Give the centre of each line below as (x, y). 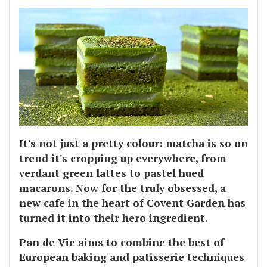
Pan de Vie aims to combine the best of (122, 243)
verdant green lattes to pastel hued (111, 173)
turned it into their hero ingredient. (114, 218)
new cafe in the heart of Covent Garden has (132, 203)
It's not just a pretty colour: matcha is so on (133, 144)
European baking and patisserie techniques (132, 257)
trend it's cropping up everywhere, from (123, 159)
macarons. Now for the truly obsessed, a (122, 188)
